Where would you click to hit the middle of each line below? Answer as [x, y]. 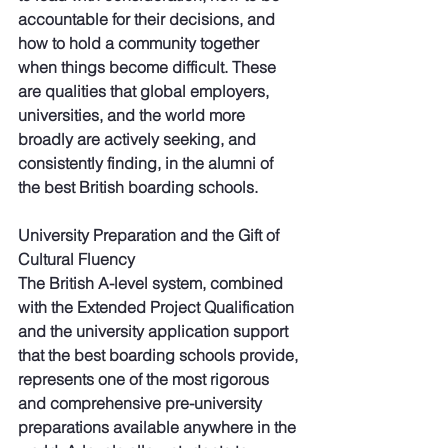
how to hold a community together [140, 43]
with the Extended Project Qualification [158, 307]
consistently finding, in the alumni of [147, 163]
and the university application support [155, 331]
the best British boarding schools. [138, 187]
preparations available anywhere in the [159, 427]
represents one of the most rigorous [145, 379]
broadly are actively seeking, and [139, 139]
